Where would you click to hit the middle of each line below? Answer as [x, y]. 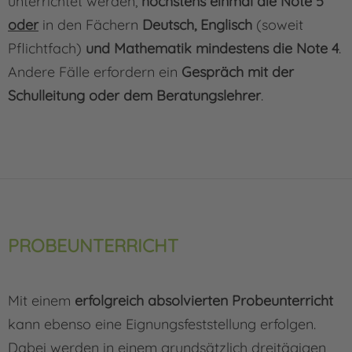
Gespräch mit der [238, 72]
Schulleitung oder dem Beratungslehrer [134, 96]
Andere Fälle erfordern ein [95, 72]
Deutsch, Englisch [197, 25]
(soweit [278, 25]
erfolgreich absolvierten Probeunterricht [204, 301]
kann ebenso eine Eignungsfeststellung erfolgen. [162, 324]
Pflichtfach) [47, 49]
